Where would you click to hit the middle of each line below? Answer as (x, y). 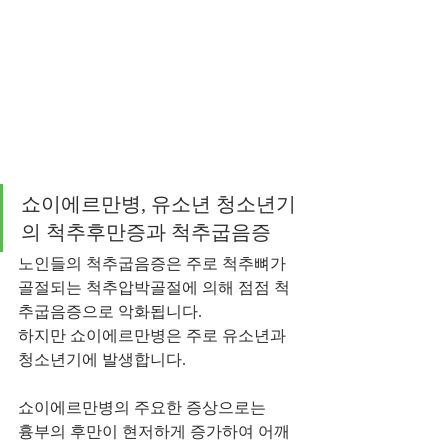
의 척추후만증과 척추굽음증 (148, 231)
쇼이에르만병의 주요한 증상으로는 (144, 407)
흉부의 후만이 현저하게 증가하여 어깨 (154, 431)
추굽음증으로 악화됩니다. (110, 311)
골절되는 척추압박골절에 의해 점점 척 (154, 287)
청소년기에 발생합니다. (102, 359)
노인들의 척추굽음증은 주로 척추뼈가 (154, 263)
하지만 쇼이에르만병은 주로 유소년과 (154, 335)
